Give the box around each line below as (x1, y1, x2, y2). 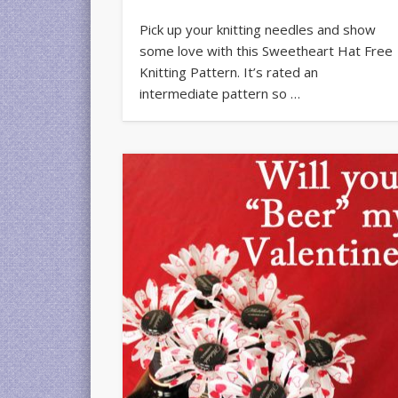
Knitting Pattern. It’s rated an (139, 62, 319, 81)
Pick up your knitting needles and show (139, 20, 377, 38)
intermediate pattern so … (139, 84, 301, 102)
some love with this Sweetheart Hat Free (139, 41, 394, 60)
